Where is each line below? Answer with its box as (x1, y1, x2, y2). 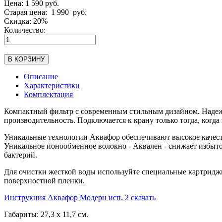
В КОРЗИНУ (8, 55, 45, 63)
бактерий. (4, 150, 37, 159)
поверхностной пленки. (4, 176, 85, 185)
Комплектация (24, 90, 73, 99)
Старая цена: (4, 7, 49, 16)
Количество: (4, 25, 46, 34)
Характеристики (24, 81, 80, 90)
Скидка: (4, 16, 33, 25)
